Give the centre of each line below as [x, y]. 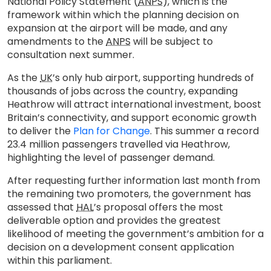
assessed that [42, 207]
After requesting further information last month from [134, 181]
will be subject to [172, 41]
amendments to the [57, 41]
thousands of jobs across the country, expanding [122, 91]
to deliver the [40, 131]
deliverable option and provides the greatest [114, 220]
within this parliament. [62, 260]
